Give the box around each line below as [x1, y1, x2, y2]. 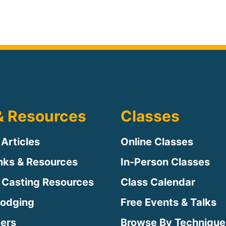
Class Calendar [121, 176, 195, 188]
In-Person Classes [121, 155, 210, 168]
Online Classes [121, 135, 193, 148]
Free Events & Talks [121, 196, 216, 208]
